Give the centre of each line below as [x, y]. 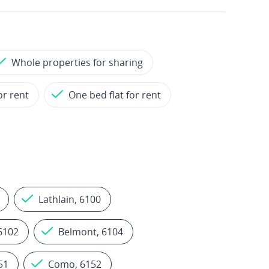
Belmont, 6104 [91, 232]
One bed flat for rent [115, 95]
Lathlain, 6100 [70, 199]
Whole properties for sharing [77, 62]
